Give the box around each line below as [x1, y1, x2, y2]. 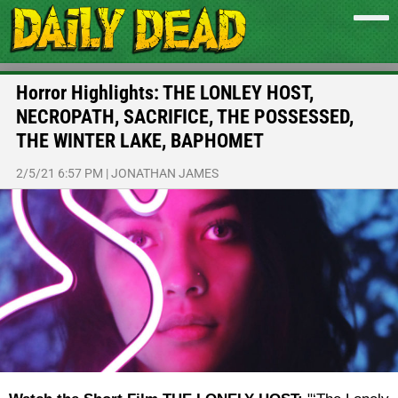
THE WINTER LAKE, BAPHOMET [16, 130, 264, 152]
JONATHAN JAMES [111, 166, 219, 180]
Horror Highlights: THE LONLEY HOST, [16, 82, 314, 104]
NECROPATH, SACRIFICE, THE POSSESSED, [16, 106, 354, 128]
